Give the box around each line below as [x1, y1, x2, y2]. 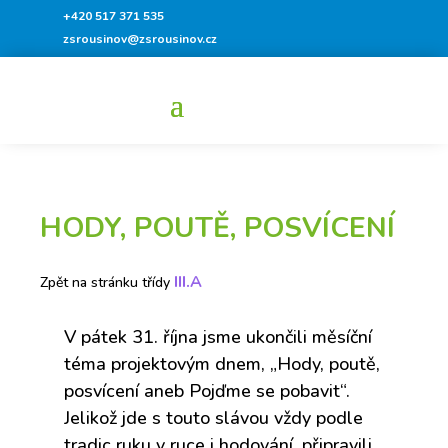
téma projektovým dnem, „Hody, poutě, [63, 352, 380, 376]
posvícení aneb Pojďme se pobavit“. [63, 379, 350, 403]
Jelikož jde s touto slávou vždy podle [63, 406, 363, 430]
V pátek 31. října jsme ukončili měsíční [63, 325, 372, 349]
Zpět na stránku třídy [39, 273, 174, 292]
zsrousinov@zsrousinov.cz [63, 31, 218, 47]
